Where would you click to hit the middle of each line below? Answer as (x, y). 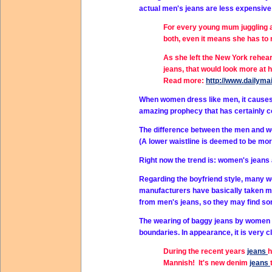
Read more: (185, 81)
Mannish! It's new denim (206, 263)
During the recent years (205, 251)
